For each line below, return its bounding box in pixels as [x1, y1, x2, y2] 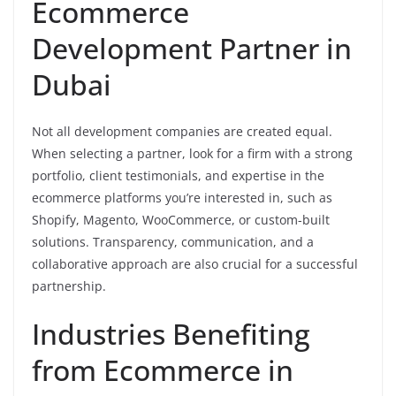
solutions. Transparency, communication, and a [32, 233, 314, 250]
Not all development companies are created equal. [32, 123, 332, 140]
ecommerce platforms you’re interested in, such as [32, 189, 332, 206]
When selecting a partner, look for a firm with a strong [32, 145, 353, 162]
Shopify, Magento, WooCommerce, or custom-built [32, 211, 330, 228]
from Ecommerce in [32, 351, 293, 389]
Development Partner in [32, 29, 352, 67]
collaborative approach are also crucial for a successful [32, 255, 358, 272]
